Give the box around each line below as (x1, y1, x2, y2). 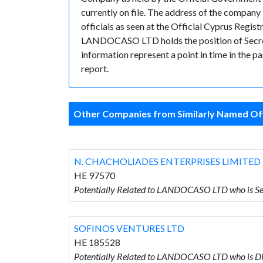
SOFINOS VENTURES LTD (74, 222, 184, 234)
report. (81, 62, 109, 74)
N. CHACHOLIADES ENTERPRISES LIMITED (74, 155, 261, 167)
